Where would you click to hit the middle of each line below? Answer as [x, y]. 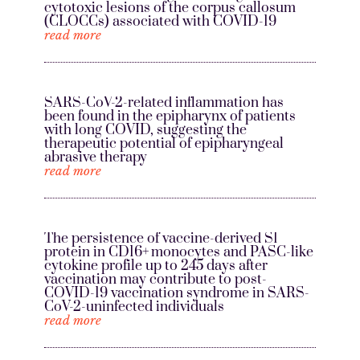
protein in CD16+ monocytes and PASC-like [178, 253]
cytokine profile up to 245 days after [155, 266]
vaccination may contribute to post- [155, 280]
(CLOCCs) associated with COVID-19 [160, 22]
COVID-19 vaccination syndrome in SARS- [176, 294]
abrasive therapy [95, 158]
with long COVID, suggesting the [145, 131]
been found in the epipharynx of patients [170, 117]
